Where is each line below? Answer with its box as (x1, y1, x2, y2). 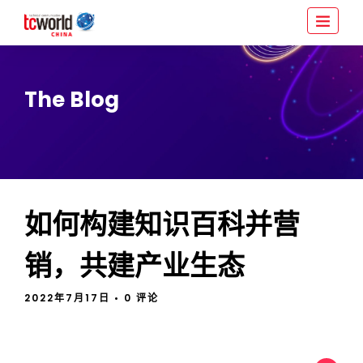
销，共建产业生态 (24, 246, 245, 285)
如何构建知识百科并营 (24, 205, 300, 244)
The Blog (24, 85, 119, 114)
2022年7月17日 (24, 291, 114, 305)
